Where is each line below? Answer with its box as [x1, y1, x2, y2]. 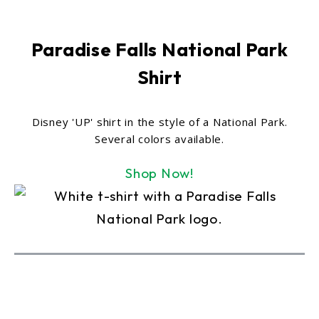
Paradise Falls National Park [31, 37, 288, 61]
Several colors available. [95, 131, 224, 146]
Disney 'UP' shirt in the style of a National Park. [31, 114, 288, 129]
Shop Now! [125, 164, 194, 182]
